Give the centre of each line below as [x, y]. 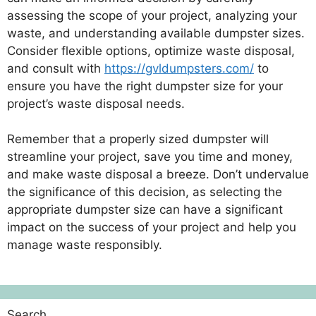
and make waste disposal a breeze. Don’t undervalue [158, 174]
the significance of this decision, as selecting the [145, 192]
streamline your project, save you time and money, [150, 157]
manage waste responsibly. [85, 245]
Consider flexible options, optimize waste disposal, [151, 50]
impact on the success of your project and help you [152, 227]
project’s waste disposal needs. [96, 103]
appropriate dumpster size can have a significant [145, 209]
